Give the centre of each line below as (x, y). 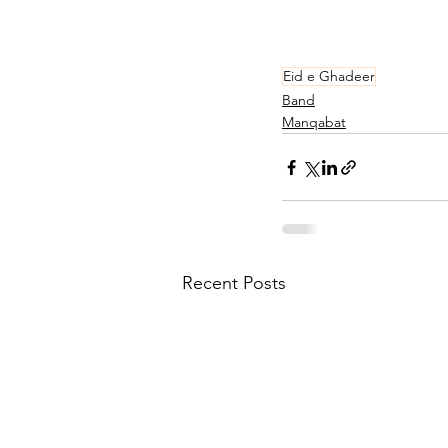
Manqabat (314, 122)
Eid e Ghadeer (329, 76)
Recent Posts (234, 283)
